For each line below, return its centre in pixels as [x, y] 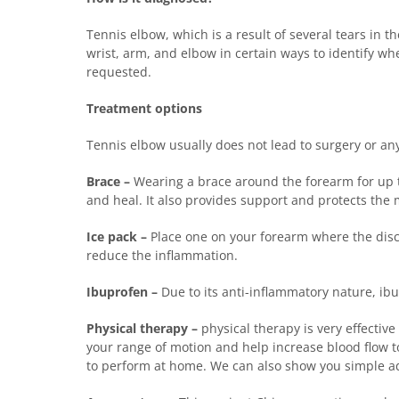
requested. [119, 72]
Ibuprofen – [122, 292]
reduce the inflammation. [162, 256]
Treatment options [144, 109]
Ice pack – [117, 237]
